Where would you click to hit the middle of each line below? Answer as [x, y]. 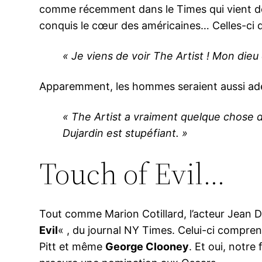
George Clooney [147, 247]
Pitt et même [73, 247]
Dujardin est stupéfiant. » [125, 133]
